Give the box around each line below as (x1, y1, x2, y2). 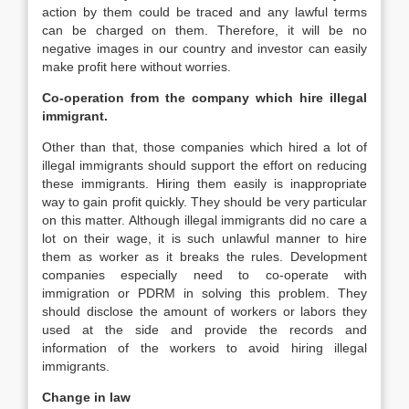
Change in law (42, 390, 131, 404)
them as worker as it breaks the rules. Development (42, 249, 367, 264)
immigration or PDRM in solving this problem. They (42, 286, 367, 300)
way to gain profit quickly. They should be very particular (42, 194, 367, 209)
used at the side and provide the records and (42, 322, 367, 337)
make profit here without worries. (42, 59, 231, 74)
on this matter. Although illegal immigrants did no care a (42, 213, 367, 227)
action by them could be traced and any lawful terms (42, 5, 367, 19)
